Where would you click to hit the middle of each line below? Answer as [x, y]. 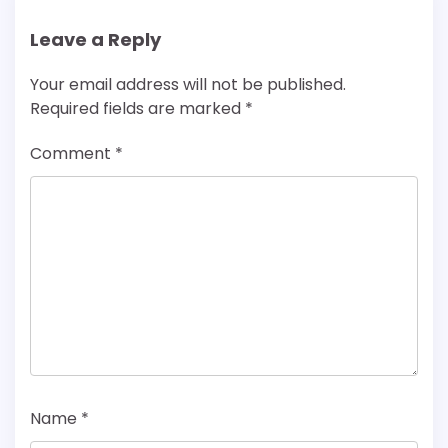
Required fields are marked [137, 109]
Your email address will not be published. [188, 85]
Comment [72, 154]
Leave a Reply [95, 40]
